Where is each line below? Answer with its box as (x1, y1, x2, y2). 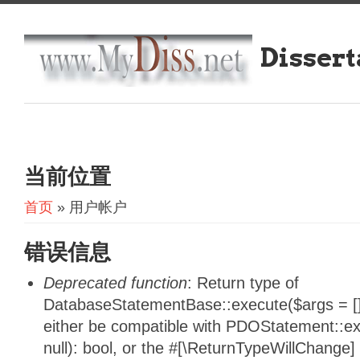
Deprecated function (43, 274, 187, 292)
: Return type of (187, 274, 299, 292)
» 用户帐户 (53, 199, 127, 215)
